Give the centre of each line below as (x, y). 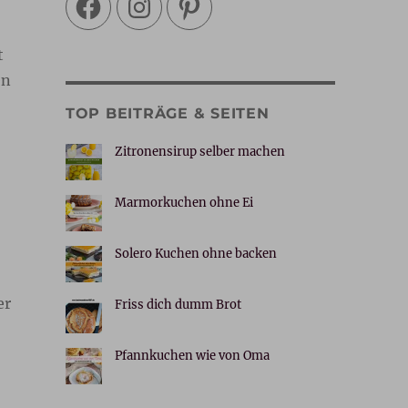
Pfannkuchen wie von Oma (192, 355)
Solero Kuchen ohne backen (195, 253)
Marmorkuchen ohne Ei (184, 202)
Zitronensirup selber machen (199, 151)
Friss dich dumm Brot (178, 304)
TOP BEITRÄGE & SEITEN (167, 113)
